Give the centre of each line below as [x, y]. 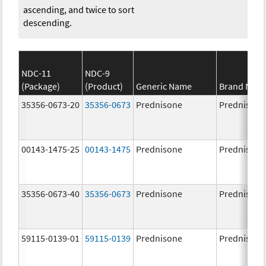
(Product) [104, 86]
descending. [48, 22]
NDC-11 [37, 73]
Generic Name [164, 86]
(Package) [41, 86]
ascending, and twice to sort [79, 9]
